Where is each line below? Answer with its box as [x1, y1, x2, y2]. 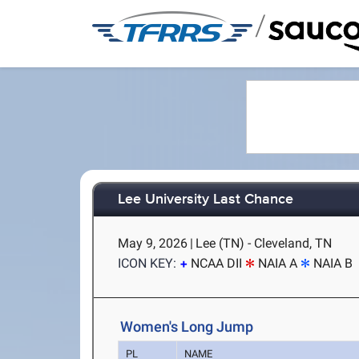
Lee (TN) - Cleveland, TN [196, 236, 333, 251]
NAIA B [313, 256, 353, 271]
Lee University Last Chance [118, 191, 294, 209]
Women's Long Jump [120, 318, 254, 335]
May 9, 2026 [118, 236, 188, 251]
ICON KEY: [118, 256, 177, 271]
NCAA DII [191, 256, 243, 271]
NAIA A [258, 256, 298, 271]
